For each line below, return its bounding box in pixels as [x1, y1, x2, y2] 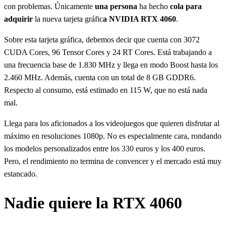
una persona [95, 2, 137, 11]
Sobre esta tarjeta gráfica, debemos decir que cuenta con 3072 [4, 35, 200, 44]
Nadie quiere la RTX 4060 [4, 194, 182, 212]
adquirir [4, 14, 33, 23]
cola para [168, 2, 202, 11]
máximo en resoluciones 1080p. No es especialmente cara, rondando [4, 131, 221, 140]
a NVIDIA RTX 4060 [103, 14, 176, 23]
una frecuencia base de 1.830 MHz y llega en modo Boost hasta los [4, 60, 218, 69]
